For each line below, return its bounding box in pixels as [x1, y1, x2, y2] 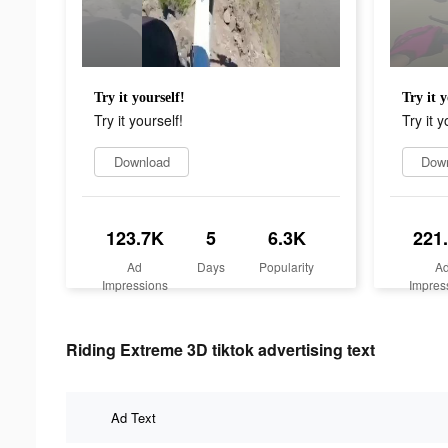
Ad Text [111, 407, 156, 427]
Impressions [101, 275, 168, 293]
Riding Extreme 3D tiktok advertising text [66, 337, 375, 361]
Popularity [259, 257, 315, 275]
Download [113, 151, 170, 171]
